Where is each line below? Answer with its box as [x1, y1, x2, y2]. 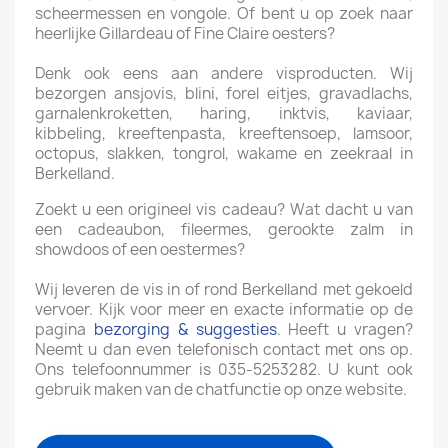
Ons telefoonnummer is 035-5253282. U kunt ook [35, 359, 413, 381]
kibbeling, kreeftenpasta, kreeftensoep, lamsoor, [35, 123, 413, 145]
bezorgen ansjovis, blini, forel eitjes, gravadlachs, [35, 83, 413, 105]
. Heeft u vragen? [276, 319, 414, 341]
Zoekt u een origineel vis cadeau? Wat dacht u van [35, 199, 413, 221]
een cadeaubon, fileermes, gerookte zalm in [35, 219, 413, 241]
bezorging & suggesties [93, 319, 277, 341]
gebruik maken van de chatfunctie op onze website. [35, 379, 407, 401]
